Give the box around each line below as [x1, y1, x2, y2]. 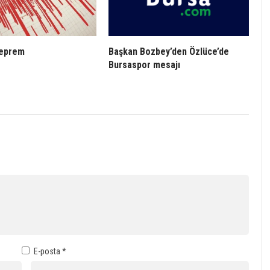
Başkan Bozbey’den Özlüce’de [108, 46, 229, 58]
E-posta [33, 246, 62, 256]
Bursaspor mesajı [108, 59, 180, 71]
